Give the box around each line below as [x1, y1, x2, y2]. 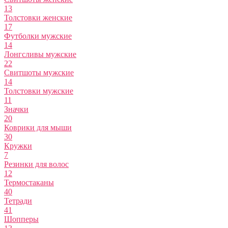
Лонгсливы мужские [4, 50, 76, 59]
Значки [4, 105, 28, 114]
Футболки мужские [4, 32, 72, 41]
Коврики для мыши [4, 123, 72, 132]
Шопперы [4, 215, 39, 224]
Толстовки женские [4, 13, 72, 22]
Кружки [4, 141, 32, 151]
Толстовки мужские [4, 87, 73, 96]
